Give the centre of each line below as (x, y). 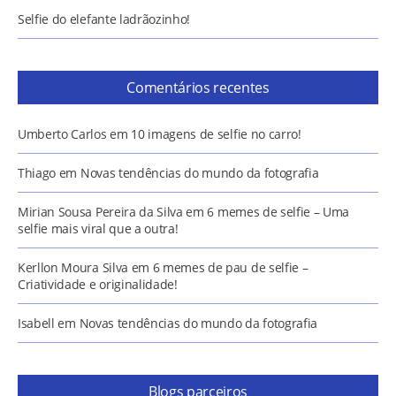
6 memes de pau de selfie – (230, 267)
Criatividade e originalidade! (98, 284)
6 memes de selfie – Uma (278, 212)
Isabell (36, 323)
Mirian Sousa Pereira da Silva (100, 212)
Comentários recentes (198, 88)
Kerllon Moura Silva (73, 267)
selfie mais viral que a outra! (98, 228)
